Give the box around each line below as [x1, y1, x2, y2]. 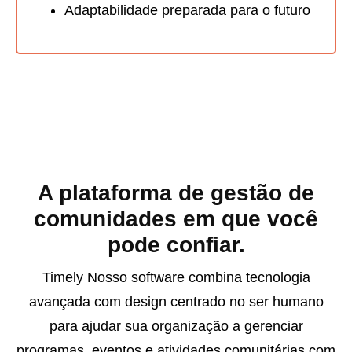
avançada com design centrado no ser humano [28, 294, 324, 310]
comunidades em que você [34, 207, 318, 232]
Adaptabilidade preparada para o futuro [64, 2, 310, 19]
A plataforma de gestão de [38, 181, 314, 206]
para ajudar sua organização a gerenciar [49, 318, 303, 335]
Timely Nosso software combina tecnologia [42, 269, 310, 286]
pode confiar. [107, 233, 245, 258]
